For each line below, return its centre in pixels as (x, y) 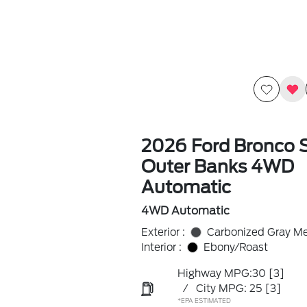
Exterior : (163, 232)
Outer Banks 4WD (217, 167)
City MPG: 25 (229, 288)
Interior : (161, 247)
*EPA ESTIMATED (204, 300)
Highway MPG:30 (221, 273)
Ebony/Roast (235, 247)
